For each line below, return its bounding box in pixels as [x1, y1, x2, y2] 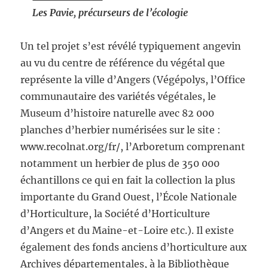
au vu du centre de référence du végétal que [20, 57, 226, 69]
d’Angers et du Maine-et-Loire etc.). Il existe [20, 224, 234, 236]
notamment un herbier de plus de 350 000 [20, 157, 220, 169]
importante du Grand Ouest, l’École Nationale [20, 191, 237, 203]
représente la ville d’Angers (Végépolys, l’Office [20, 74, 246, 86]
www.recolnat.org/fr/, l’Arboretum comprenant [20, 141, 246, 153]
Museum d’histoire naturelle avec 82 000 [20, 107, 215, 119]
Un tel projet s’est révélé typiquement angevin [20, 40, 242, 52]
